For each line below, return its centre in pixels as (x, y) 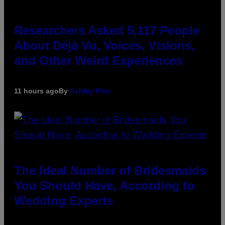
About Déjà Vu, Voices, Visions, (104, 45)
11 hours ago (36, 91)
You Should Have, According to (104, 185)
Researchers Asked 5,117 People (107, 30)
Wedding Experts (64, 200)
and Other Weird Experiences (98, 60)
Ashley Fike (90, 91)
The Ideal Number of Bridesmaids (110, 170)
